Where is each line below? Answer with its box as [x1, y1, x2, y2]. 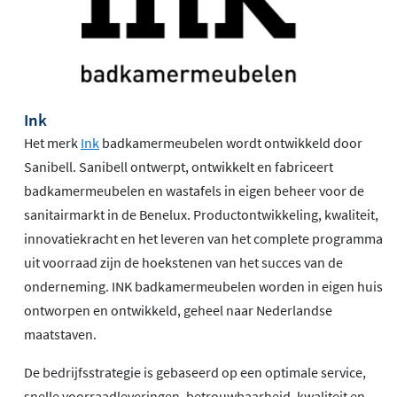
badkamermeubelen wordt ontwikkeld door [99, 133, 362, 152]
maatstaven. [24, 324, 99, 343]
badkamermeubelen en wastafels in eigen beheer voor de [24, 181, 364, 199]
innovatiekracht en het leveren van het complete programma [24, 229, 383, 247]
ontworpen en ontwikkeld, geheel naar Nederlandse [24, 300, 332, 319]
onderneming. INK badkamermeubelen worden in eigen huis [24, 276, 383, 295]
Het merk [24, 133, 81, 152]
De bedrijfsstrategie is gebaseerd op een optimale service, [24, 362, 366, 381]
